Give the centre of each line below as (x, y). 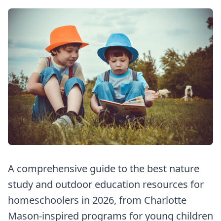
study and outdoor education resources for (106, 184)
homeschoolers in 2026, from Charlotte (97, 200)
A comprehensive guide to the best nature (104, 168)
